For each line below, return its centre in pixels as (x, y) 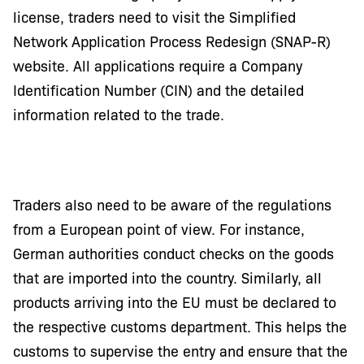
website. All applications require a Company (158, 65)
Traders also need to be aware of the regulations (172, 204)
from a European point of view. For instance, (159, 228)
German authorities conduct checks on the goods (173, 252)
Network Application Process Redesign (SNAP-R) (172, 41)
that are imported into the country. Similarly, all (167, 277)
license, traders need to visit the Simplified (154, 17)
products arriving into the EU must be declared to (175, 301)
